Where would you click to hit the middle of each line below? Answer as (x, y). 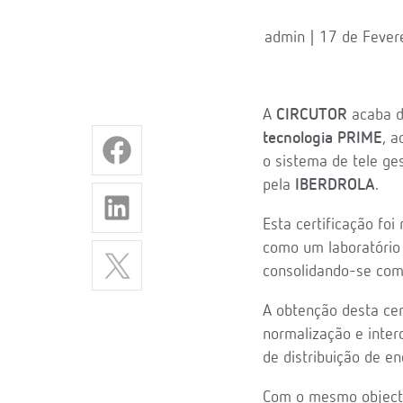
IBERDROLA (333, 185)
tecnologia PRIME (322, 138)
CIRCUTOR (312, 115)
